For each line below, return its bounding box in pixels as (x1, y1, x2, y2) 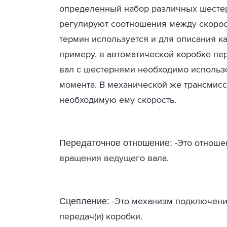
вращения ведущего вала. (59, 154, 169, 163)
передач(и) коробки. (59, 212, 142, 221)
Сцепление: (59, 196, 109, 206)
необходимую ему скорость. (59, 95, 176, 105)
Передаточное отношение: (59, 137, 172, 148)
